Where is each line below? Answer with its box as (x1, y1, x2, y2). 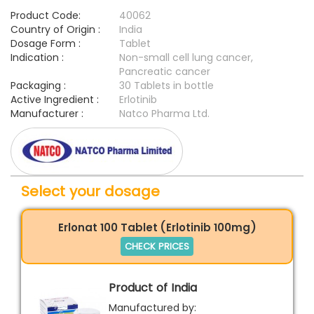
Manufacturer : (11, 107, 83, 121)
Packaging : (11, 78, 66, 93)
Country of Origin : (11, 22, 100, 37)
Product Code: (11, 8, 81, 23)
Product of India (109, 279, 197, 296)
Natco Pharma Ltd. (119, 107, 210, 121)
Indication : (11, 50, 64, 65)
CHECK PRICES (125, 239, 189, 253)
